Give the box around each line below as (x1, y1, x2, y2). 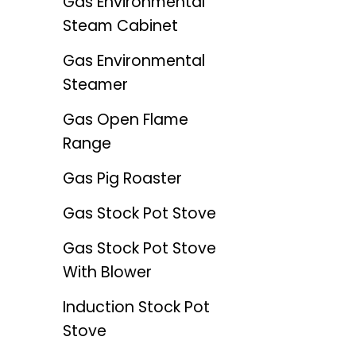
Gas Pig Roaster (62, 168, 182, 190)
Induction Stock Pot (62, 296, 210, 319)
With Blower (62, 261, 152, 284)
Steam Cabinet (62, 15, 178, 37)
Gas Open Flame (62, 109, 188, 131)
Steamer (62, 74, 128, 96)
